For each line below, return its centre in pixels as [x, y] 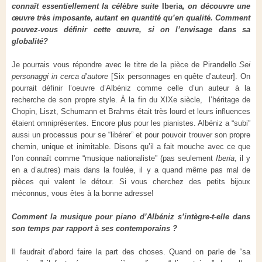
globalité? [31, 42]
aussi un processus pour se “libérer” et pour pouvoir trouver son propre [131, 135]
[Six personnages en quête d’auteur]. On [180, 77]
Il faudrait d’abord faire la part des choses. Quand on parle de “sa [131, 252]
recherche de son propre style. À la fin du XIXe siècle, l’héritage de [131, 100]
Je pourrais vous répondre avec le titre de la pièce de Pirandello [125, 65]
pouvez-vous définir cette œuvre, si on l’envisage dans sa [131, 30]
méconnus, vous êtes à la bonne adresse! [83, 194]
